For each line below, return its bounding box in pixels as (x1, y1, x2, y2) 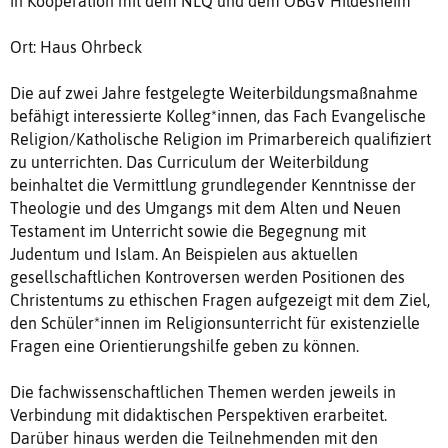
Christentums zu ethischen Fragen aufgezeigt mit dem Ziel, (10, 291, 430, 310)
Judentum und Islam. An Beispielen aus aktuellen (10, 245, 358, 264)
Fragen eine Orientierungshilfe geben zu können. (10, 337, 363, 356)
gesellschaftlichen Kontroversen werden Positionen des (10, 268, 405, 287)
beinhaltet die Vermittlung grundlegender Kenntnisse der (10, 176, 416, 195)
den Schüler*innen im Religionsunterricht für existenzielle (10, 314, 420, 333)
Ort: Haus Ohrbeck (10, 38, 142, 57)
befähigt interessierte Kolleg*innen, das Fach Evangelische (10, 107, 426, 126)
